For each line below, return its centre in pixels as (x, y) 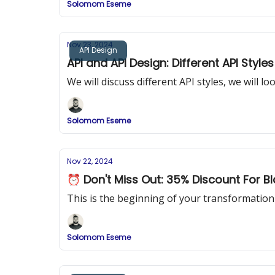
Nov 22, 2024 (90, 161)
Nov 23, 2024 (90, 45)
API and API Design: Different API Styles (170, 63)
